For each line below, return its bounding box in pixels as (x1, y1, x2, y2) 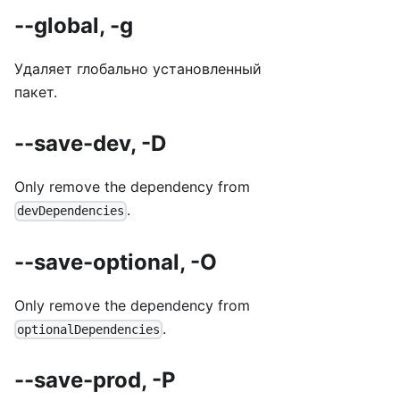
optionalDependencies (17, 321, 161, 337)
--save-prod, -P (14, 366, 176, 393)
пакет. (14, 83, 57, 102)
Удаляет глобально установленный (14, 60, 262, 79)
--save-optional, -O (14, 248, 217, 275)
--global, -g (14, 12, 133, 39)
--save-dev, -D (14, 130, 166, 157)
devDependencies (17, 204, 125, 219)
